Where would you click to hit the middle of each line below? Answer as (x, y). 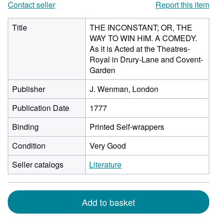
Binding (25, 127)
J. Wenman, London (124, 89)
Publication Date (41, 108)
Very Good (108, 146)
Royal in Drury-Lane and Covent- (146, 59)
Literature (105, 164)
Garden (102, 70)
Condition (29, 146)
